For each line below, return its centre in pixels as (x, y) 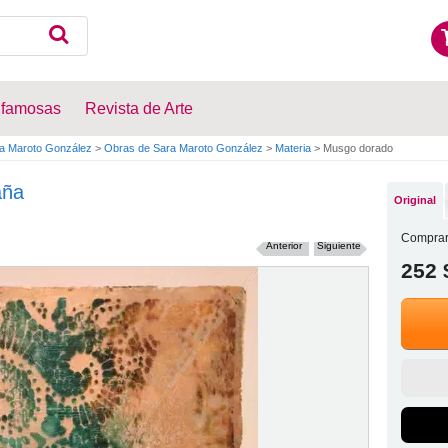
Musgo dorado (356, 148)
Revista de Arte (139, 108)
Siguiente (339, 245)
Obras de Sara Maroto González (183, 148)
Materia (294, 148)
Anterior (284, 245)
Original (415, 200)
